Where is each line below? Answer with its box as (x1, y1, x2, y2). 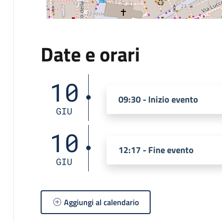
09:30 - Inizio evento (118, 92, 198, 106)
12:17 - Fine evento (118, 143, 194, 157)
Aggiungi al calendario (63, 196, 139, 208)
